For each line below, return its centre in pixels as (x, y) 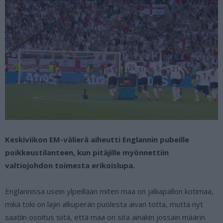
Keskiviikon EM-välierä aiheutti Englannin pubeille (97, 139)
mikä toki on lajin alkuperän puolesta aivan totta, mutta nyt (104, 204)
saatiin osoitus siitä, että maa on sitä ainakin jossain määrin (105, 217)
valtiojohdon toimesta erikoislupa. (70, 165)
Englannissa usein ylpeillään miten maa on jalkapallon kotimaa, (109, 191)
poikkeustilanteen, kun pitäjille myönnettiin (87, 152)
